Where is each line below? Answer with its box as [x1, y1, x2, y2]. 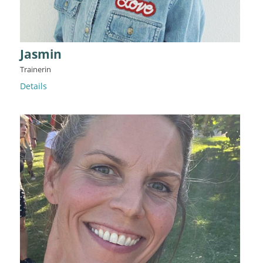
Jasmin [20, 46, 62, 62]
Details [20, 80, 47, 92]
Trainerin [20, 64, 51, 75]
